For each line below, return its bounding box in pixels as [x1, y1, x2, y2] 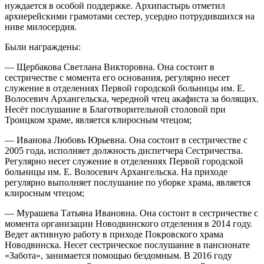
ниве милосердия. [5, 21, 77, 32]
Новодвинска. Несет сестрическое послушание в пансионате [5, 239, 250, 250]
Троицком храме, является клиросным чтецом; [5, 114, 192, 125]
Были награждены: [5, 41, 81, 52]
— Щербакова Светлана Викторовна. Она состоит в [5, 61, 214, 72]
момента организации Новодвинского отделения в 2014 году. [5, 218, 252, 229]
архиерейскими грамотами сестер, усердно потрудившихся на [5, 11, 255, 21]
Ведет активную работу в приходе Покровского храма [5, 229, 223, 239]
